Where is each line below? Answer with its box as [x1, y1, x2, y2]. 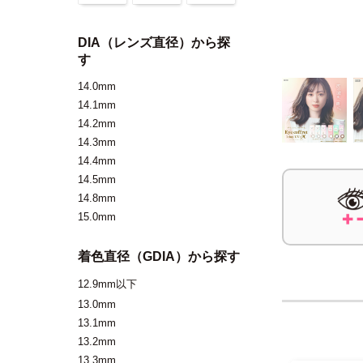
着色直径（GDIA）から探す [78, 250, 240, 263]
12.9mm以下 [78, 278, 137, 290]
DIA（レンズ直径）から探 [78, 36, 230, 49]
